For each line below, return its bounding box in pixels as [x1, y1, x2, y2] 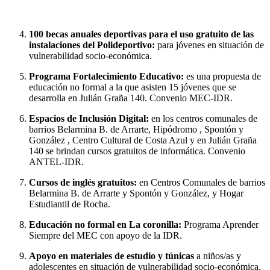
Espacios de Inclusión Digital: [29, 113, 151, 124]
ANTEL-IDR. [29, 157, 84, 168]
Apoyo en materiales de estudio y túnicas [29, 251, 194, 262]
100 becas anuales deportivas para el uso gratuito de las [29, 29, 254, 40]
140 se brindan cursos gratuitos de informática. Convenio [29, 146, 245, 157]
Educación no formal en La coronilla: [29, 219, 181, 230]
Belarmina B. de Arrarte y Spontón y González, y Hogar [29, 188, 243, 199]
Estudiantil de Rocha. [29, 199, 110, 210]
